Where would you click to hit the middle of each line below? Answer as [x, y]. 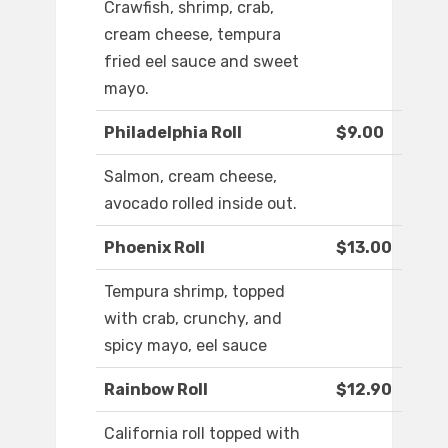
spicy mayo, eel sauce [185, 346]
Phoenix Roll [154, 248]
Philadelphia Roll [173, 133]
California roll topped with [202, 434]
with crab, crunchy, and [193, 319]
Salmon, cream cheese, [190, 177]
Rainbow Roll [156, 390]
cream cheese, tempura [192, 35]
